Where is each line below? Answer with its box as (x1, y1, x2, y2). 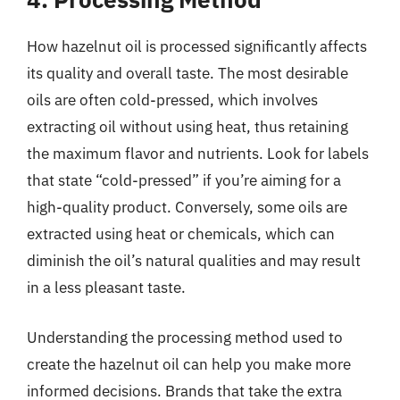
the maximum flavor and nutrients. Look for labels (27, 144, 369, 163)
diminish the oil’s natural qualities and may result (27, 251, 361, 271)
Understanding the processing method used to (27, 327, 343, 347)
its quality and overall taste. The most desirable (27, 63, 348, 83)
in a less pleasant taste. (27, 278, 186, 297)
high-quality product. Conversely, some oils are (27, 197, 347, 217)
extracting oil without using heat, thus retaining (27, 117, 348, 137)
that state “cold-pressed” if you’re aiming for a (27, 171, 341, 190)
